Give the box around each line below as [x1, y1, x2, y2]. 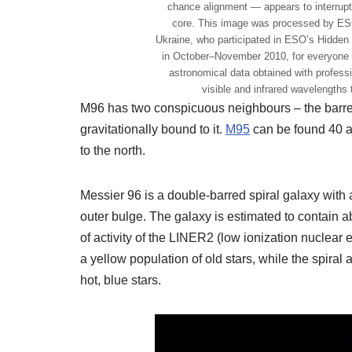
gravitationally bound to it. [80, 122, 225, 136]
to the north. [80, 143, 145, 157]
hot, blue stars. [80, 273, 161, 287]
